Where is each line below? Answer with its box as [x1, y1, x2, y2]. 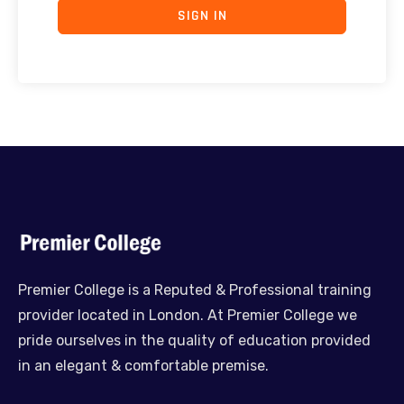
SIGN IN [177, 5, 227, 25]
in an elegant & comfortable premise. [18, 357, 269, 375]
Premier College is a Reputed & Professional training [18, 281, 372, 299]
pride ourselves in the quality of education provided [18, 332, 371, 350]
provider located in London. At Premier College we [18, 307, 357, 325]
